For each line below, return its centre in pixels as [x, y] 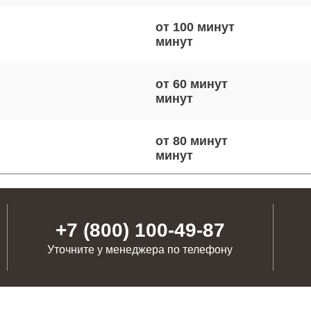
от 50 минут [192, 198]
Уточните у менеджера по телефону [140, 250]
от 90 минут [192, 255]
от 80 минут [192, 141]
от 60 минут [192, 84]
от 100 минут [195, 27]
